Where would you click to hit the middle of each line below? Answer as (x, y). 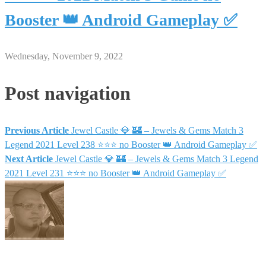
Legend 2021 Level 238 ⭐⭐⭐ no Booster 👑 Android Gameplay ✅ (131, 144)
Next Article (29, 159)
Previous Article (37, 130)
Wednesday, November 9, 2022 (64, 56)
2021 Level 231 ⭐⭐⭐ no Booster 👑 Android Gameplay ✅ (115, 173)
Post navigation (68, 94)
